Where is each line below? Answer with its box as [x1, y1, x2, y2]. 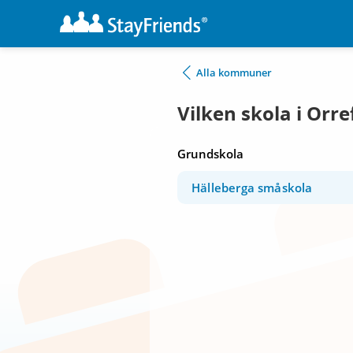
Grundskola [177, 146, 243, 162]
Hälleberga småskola [191, 180, 313, 196]
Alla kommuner [196, 65, 272, 80]
